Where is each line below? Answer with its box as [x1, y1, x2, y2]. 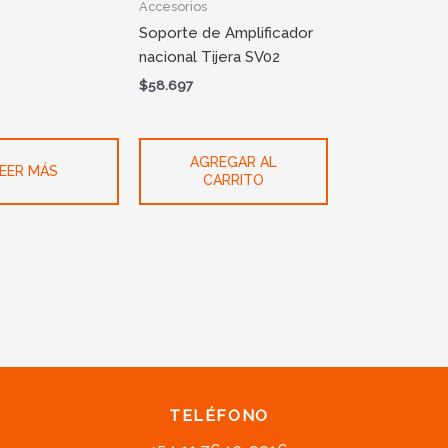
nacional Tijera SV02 [138, 48, 280, 67]
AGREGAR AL [189, 154, 277, 171]
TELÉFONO [169, 406, 269, 426]
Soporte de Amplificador [138, 24, 313, 43]
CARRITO [202, 172, 264, 189]
